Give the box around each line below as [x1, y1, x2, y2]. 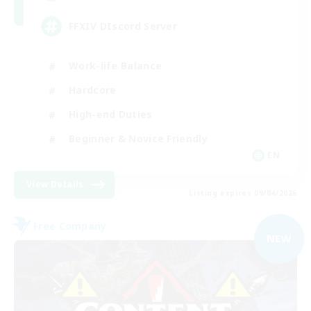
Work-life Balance [69, 59, 162, 73]
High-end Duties [69, 108, 153, 121]
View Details [26, 178, 84, 190]
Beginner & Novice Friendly [69, 132, 208, 146]
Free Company [33, 219, 107, 233]
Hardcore [69, 83, 117, 97]
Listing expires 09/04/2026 [189, 187, 297, 198]
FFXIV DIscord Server [69, 19, 177, 33]
